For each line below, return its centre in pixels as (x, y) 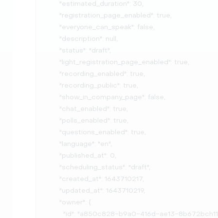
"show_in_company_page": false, (54, 97)
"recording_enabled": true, (54, 74)
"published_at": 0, (54, 155)
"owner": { (54, 202)
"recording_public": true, (54, 85)
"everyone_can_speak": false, (54, 27)
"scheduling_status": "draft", (54, 167)
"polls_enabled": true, (54, 120)
